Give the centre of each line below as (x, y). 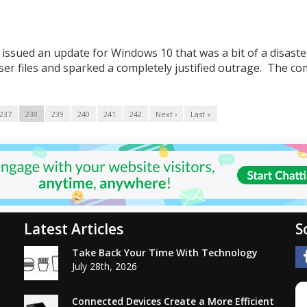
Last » (201, 114)
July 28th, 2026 (105, 266)
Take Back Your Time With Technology (165, 252)
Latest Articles (74, 229)
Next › (166, 114)
